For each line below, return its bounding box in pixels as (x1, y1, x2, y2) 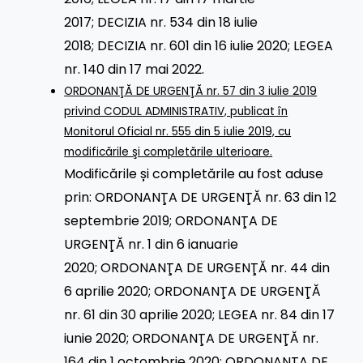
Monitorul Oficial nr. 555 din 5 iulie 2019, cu (64, 123, 292, 139)
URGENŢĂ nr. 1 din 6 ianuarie (64, 234, 239, 254)
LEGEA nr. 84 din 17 (218, 305, 335, 324)
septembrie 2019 (64, 211, 170, 230)
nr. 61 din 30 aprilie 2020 (64, 305, 213, 324)
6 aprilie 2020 (64, 281, 149, 301)
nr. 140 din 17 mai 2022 (64, 59, 203, 79)
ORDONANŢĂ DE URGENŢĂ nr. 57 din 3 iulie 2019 (64, 83, 318, 99)
